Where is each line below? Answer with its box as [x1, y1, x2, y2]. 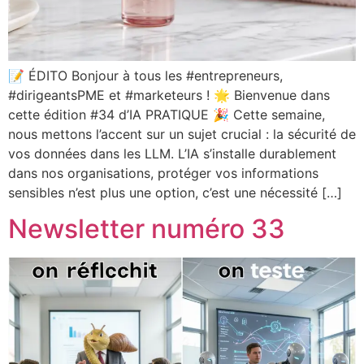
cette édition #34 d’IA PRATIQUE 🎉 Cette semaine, [8, 106, 325, 123]
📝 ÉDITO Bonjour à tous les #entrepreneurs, [8, 67, 283, 84]
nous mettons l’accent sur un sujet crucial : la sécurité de [8, 125, 356, 142]
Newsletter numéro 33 [8, 213, 285, 245]
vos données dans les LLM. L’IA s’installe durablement [8, 145, 336, 162]
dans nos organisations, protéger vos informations [8, 164, 318, 181]
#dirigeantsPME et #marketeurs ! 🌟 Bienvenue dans [8, 86, 330, 103]
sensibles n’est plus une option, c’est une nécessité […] [8, 184, 342, 201]
